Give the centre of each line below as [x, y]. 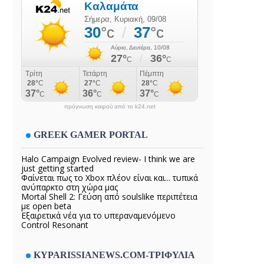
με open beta [46, 206]
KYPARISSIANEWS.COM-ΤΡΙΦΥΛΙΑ [114, 255]
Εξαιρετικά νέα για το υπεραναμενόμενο [98, 215]
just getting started [57, 168]
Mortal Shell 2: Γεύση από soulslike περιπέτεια [109, 196]
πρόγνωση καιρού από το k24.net [110, 106]
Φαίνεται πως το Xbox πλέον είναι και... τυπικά [110, 177]
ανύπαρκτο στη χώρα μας [70, 187]
